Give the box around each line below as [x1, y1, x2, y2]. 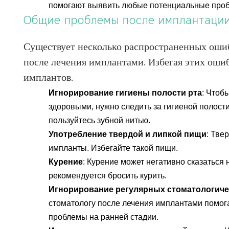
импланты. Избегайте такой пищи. [49, 144, 178, 152]
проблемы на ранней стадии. [49, 213, 159, 221]
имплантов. [23, 73, 73, 83]
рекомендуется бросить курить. [49, 171, 167, 180]
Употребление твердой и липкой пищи [49, 130, 207, 139]
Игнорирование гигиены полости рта [49, 88, 202, 97]
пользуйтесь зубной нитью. [49, 116, 151, 125]
